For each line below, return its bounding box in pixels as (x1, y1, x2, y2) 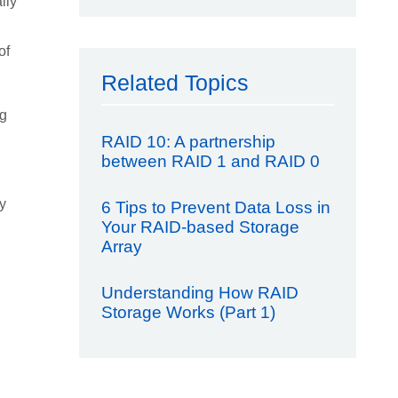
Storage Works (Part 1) (100, 303, 275, 322)
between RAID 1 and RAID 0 (100, 152, 320, 171)
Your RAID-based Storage (100, 218, 299, 236)
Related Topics (100, 70, 249, 95)
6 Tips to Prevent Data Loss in (100, 198, 330, 217)
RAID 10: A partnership (100, 132, 275, 151)
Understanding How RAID (100, 283, 298, 302)
